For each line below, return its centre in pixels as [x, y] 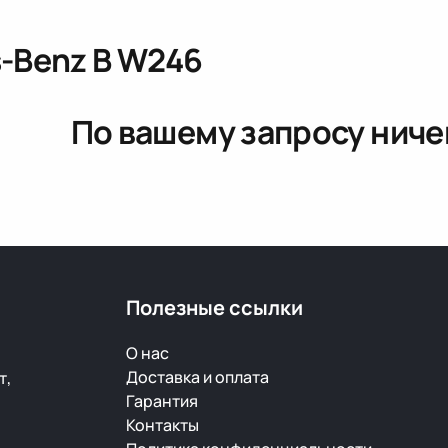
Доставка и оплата [197, 377]
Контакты [162, 425]
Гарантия [161, 401]
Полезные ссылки [214, 307]
